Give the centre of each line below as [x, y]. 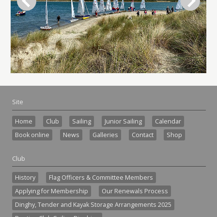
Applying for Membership [52, 191]
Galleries [106, 135]
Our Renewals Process [135, 191]
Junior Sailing [123, 121]
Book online [32, 135]
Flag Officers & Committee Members [101, 177]
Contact [142, 135]
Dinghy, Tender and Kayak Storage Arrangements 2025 [93, 204]
